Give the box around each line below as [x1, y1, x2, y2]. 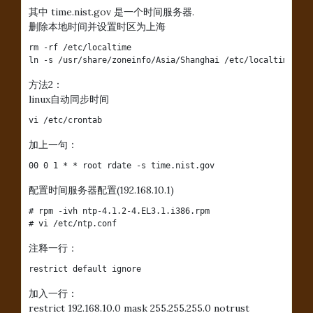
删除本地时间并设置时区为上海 [29, 20, 166, 33]
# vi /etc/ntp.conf [29, 218, 117, 228]
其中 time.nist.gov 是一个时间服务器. [29, 5, 194, 18]
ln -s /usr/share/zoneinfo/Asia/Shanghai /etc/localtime [29, 54, 293, 65]
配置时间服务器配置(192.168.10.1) [29, 183, 174, 196]
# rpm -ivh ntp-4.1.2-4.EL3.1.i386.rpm [29, 205, 210, 216]
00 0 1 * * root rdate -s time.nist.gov [29, 160, 214, 170]
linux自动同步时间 [29, 92, 109, 105]
